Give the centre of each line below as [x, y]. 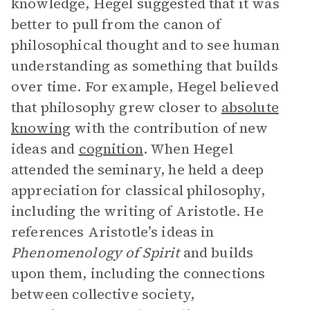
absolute [250, 107]
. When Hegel [188, 149]
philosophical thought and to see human [145, 45]
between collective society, [103, 294]
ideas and [45, 149]
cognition [111, 149]
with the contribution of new [170, 128]
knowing [41, 128]
